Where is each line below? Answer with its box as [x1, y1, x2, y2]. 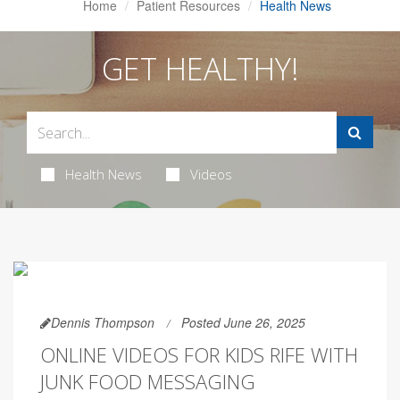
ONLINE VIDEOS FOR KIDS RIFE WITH [40, 341, 358, 368]
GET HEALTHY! [101, 48, 299, 89]
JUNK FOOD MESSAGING [40, 368, 255, 395]
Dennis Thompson [51, 313, 154, 331]
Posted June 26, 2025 [181, 313, 305, 331]
